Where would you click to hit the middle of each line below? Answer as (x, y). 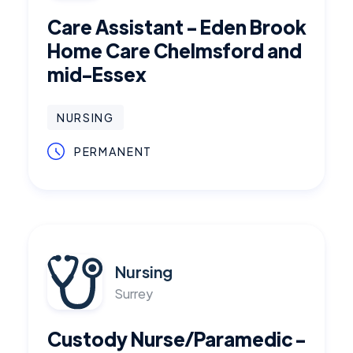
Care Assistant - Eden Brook (176, 26)
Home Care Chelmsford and (175, 50)
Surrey (134, 294)
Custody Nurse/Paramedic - (176, 338)
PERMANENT (113, 151)
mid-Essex (97, 74)
